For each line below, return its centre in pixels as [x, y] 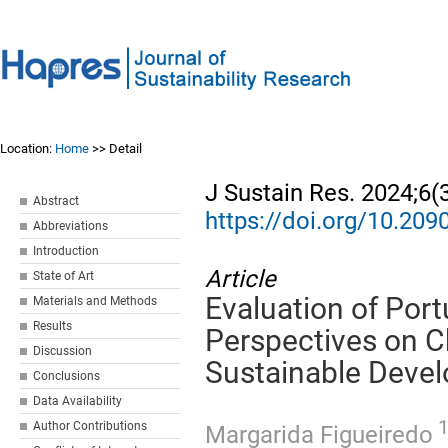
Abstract [56, 201]
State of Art [64, 276]
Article [241, 279]
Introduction [66, 251]
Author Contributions [90, 426]
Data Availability [78, 401]
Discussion [63, 351]
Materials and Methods [95, 301]
